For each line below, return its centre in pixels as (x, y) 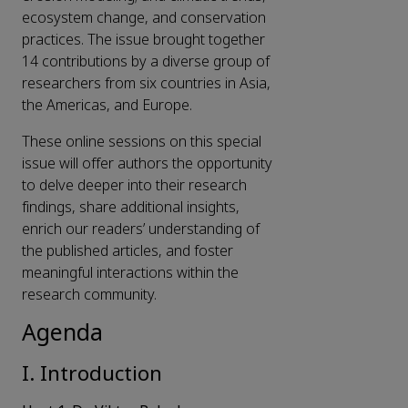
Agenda (62, 334)
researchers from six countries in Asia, (146, 84)
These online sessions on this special (142, 142)
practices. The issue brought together (143, 40)
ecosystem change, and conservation (144, 18)
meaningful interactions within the (130, 273)
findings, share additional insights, (131, 208)
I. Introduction (92, 374)
